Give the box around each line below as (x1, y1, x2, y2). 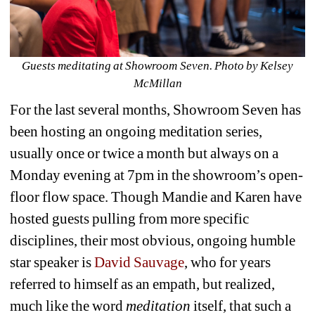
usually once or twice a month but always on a (10, 144, 279, 162)
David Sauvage (94, 253, 185, 271)
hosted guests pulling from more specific (10, 210, 250, 227)
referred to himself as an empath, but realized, (10, 275, 276, 292)
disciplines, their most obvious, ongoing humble (10, 231, 296, 249)
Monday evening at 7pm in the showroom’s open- (10, 166, 304, 184)
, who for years (184, 253, 271, 271)
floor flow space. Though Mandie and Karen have (10, 188, 302, 205)
